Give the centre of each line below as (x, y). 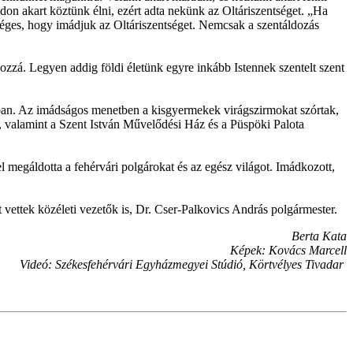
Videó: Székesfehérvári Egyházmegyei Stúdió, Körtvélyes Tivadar (182, 264)
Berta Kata (319, 236)
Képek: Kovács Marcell (288, 250)
